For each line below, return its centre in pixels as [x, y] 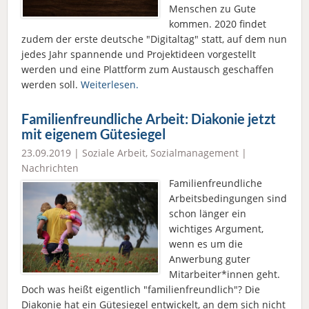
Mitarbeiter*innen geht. [225, 275]
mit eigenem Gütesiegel [93, 134]
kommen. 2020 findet [218, 24]
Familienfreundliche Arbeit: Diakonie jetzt [149, 119]
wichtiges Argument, [216, 229]
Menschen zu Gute [212, 9]
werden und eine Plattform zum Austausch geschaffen [148, 70]
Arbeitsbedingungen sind [228, 199]
